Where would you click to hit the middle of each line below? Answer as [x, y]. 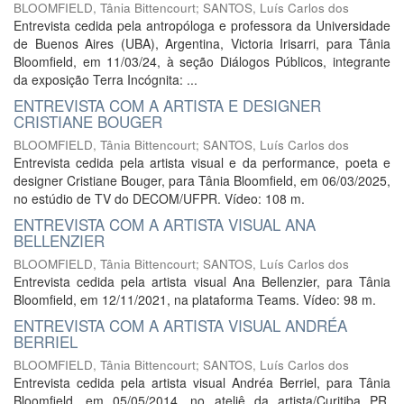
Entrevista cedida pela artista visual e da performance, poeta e [202, 162]
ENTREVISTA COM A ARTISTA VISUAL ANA [165, 224]
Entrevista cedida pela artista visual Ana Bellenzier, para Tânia [202, 281]
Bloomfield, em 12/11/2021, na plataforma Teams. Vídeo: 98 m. [195, 299]
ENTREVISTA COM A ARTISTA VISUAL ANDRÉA [180, 325]
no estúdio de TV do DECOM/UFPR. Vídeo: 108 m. [159, 198]
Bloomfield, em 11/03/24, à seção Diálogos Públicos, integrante [202, 61]
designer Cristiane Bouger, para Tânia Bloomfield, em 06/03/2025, [202, 180]
